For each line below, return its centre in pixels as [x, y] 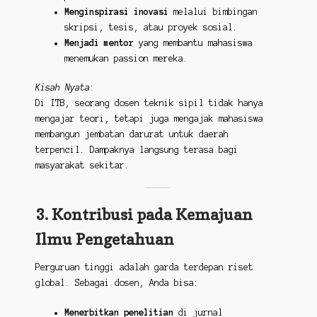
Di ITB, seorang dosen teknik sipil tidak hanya [149, 103]
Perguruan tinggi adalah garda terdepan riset [144, 267]
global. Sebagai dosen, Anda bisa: [117, 283]
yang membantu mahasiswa [193, 43]
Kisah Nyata [62, 88]
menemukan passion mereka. [126, 59]
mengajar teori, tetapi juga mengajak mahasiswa [149, 119]
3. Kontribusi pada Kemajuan [144, 214]
